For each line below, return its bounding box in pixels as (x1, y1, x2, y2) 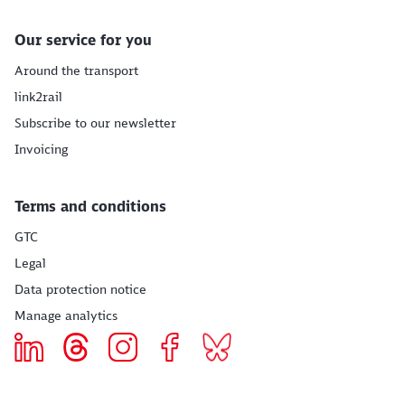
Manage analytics (14, 307, 118, 324)
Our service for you (14, 31, 152, 49)
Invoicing (14, 141, 68, 157)
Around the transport (14, 62, 138, 79)
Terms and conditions (14, 197, 166, 215)
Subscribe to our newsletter (14, 115, 176, 131)
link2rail (14, 89, 62, 105)
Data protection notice (14, 281, 146, 297)
